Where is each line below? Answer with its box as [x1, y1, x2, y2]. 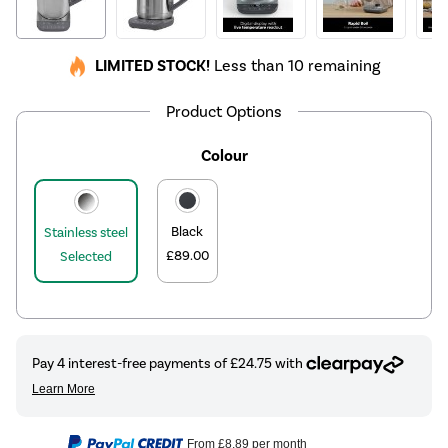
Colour [200, 145, 248, 166]
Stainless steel [44, 224, 129, 241]
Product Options [166, 101, 282, 121]
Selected [60, 248, 113, 265]
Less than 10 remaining [210, 56, 380, 76]
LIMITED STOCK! [95, 56, 210, 77]
